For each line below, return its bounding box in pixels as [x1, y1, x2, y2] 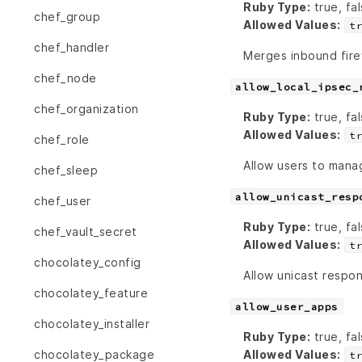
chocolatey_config [34, 255, 141, 270]
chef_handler [34, 40, 109, 55]
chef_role [34, 133, 90, 147]
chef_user [34, 194, 91, 208]
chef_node [34, 71, 97, 86]
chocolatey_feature [34, 286, 148, 301]
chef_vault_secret [34, 225, 137, 239]
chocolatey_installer [34, 317, 149, 331]
